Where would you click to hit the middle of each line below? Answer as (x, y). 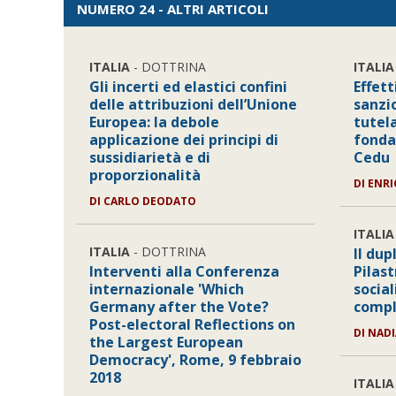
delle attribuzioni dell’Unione (194, 104)
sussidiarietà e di (150, 157)
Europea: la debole (155, 122)
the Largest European (167, 342)
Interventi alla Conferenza (185, 271)
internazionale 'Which (167, 289)
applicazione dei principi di (184, 140)
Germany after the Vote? (179, 307)
